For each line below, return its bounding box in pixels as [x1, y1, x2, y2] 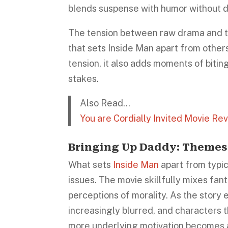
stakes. [68, 73, 99, 84]
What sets [68, 159, 113, 170]
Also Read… [79, 97, 130, 108]
